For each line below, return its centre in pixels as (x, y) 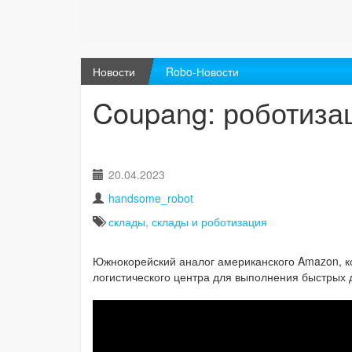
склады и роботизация (209, 222)
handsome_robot (151, 198)
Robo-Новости (202, 72)
